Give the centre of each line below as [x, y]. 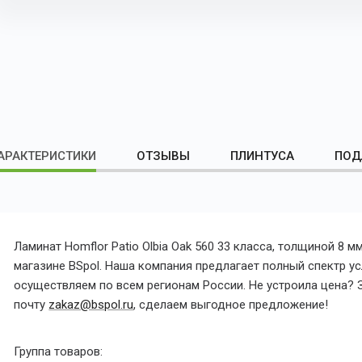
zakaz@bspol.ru [91, 305]
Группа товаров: [59, 352]
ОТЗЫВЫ [164, 156]
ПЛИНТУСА [263, 156]
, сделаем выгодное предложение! [231, 305]
